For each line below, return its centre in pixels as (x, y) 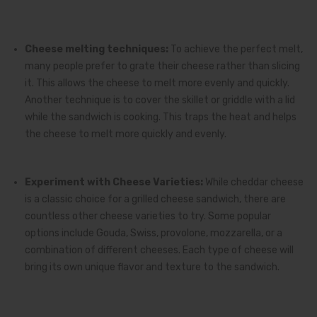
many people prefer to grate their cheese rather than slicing (162, 66)
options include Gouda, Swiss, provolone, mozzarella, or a (154, 233)
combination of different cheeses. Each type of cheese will (159, 250)
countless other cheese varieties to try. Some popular (148, 216)
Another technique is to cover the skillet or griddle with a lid (160, 100)
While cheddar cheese (253, 182)
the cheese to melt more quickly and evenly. (126, 134)
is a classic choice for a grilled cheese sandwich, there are (155, 199)
